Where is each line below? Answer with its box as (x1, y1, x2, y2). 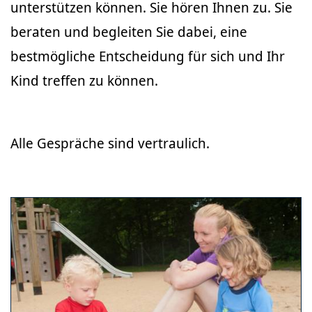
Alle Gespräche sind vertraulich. (10, 134, 210, 153)
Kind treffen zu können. (10, 71, 158, 90)
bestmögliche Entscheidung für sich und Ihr (10, 47, 285, 65)
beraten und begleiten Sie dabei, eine (10, 22, 247, 41)
